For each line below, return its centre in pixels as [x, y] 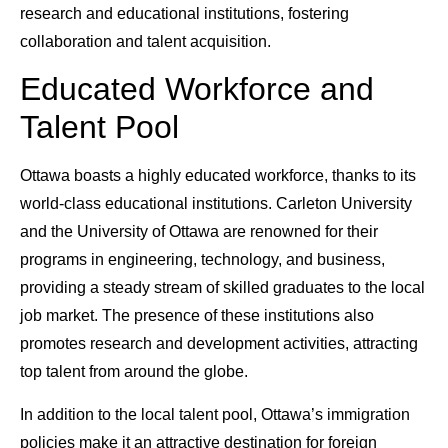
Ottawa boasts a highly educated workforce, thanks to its [218, 176]
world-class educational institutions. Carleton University [216, 204]
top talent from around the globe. [134, 372]
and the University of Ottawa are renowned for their [199, 232]
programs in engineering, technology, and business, [202, 260]
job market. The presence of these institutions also [197, 316]
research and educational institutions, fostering [184, 14]
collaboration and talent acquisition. [145, 42]
